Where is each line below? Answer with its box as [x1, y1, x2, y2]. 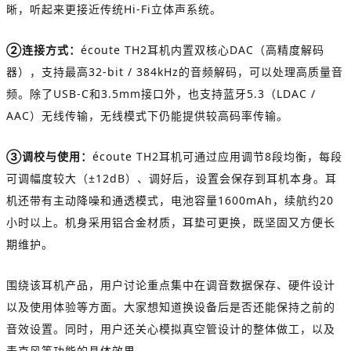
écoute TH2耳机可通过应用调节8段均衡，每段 [92, 149, 342, 165]
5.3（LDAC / [247, 86, 316, 102]
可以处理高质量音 [249, 64, 343, 80]
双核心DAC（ [194, 42, 266, 58]
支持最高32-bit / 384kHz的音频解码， [42, 64, 249, 80]
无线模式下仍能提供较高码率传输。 [100, 108, 288, 124]
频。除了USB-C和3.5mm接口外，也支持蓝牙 [6, 86, 247, 102]
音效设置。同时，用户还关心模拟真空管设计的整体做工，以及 [6, 321, 335, 337]
